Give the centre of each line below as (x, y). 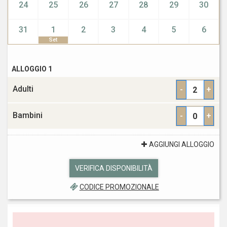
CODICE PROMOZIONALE (119, 187)
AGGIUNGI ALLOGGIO (182, 144)
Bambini (28, 115)
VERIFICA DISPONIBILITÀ (113, 168)
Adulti (23, 89)
